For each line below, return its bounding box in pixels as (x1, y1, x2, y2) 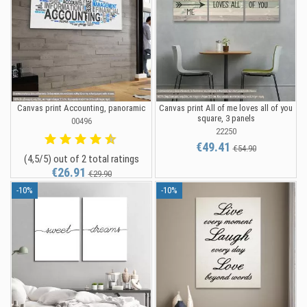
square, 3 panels (197, 113, 255, 124)
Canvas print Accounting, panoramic (17, 103, 145, 114)
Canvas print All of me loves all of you (159, 103, 293, 114)
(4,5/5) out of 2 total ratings (23, 153, 139, 166)
